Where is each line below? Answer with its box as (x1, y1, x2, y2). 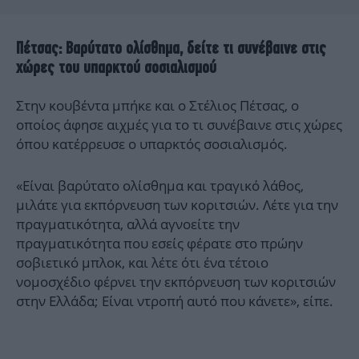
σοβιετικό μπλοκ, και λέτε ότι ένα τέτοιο (16, 253, 268, 272)
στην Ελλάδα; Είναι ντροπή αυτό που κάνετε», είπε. (16, 292, 333, 311)
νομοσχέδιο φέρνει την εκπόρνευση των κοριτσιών (16, 272, 336, 292)
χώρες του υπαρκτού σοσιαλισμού (16, 57, 216, 78)
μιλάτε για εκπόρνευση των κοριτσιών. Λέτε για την (16, 196, 338, 215)
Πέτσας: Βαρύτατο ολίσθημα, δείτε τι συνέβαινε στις (16, 38, 326, 58)
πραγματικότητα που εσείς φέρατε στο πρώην (16, 234, 303, 253)
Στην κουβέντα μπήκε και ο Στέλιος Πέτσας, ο (16, 96, 299, 115)
